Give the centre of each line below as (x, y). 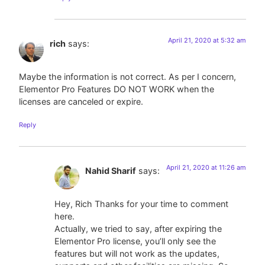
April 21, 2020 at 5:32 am (207, 40)
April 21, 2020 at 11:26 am (206, 168)
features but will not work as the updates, (137, 254)
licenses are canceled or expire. (81, 102)
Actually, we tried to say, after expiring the (138, 229)
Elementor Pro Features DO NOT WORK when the (117, 89)
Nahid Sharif (111, 171)
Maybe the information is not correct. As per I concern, (127, 77)
